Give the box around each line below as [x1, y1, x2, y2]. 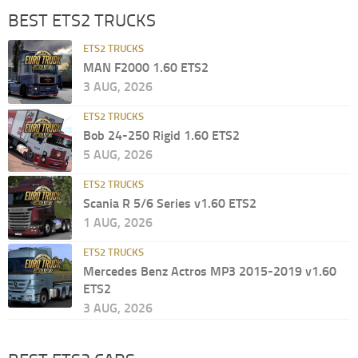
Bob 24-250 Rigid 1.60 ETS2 [83, 128, 240, 144]
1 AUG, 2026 [83, 215, 153, 231]
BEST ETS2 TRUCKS [8, 10, 156, 32]
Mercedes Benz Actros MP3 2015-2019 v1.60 [83, 264, 336, 280]
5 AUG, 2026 [83, 147, 153, 163]
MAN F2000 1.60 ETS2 [83, 60, 209, 76]
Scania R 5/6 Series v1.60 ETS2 [83, 196, 257, 212]
